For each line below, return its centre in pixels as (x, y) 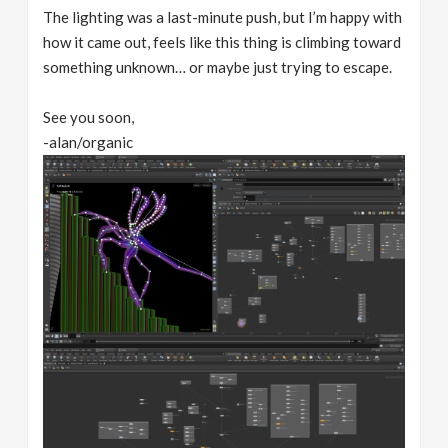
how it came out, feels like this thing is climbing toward (222, 41)
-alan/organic (88, 141)
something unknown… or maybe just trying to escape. (218, 66)
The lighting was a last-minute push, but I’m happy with (223, 16)
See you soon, (89, 116)
